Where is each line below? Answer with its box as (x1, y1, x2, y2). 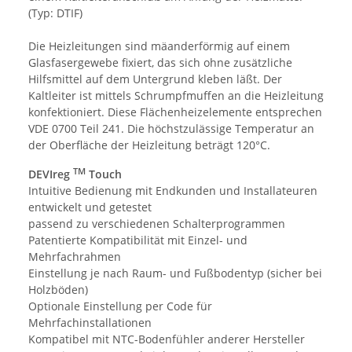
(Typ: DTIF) (28, 5, 82, 21)
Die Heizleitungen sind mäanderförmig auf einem (28, 38, 290, 54)
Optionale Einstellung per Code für (28, 299, 212, 314)
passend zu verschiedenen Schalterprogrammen (28, 216, 285, 232)
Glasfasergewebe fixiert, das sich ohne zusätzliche (28, 55, 292, 71)
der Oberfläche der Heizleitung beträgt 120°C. (28, 137, 270, 153)
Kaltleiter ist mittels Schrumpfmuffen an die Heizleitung (28, 88, 324, 104)
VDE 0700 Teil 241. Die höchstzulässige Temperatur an (28, 121, 314, 137)
